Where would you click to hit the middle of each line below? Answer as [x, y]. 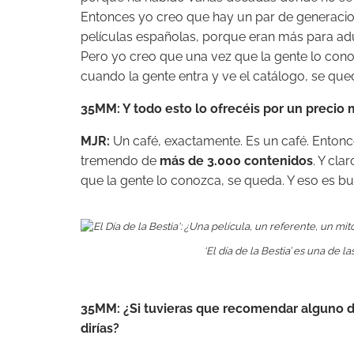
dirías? [100, 328]
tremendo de [119, 161]
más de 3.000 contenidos [235, 161]
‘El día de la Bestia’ [247, 250]
